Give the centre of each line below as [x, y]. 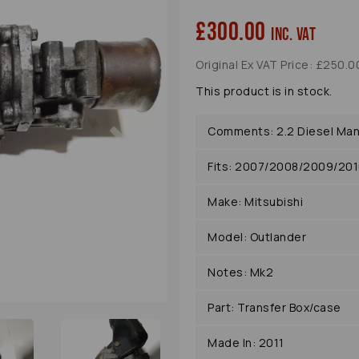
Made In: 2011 [246, 343]
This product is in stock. [264, 91]
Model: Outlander [257, 237]
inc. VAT [293, 35]
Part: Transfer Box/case [274, 308]
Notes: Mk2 [240, 272]
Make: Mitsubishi [255, 202]
